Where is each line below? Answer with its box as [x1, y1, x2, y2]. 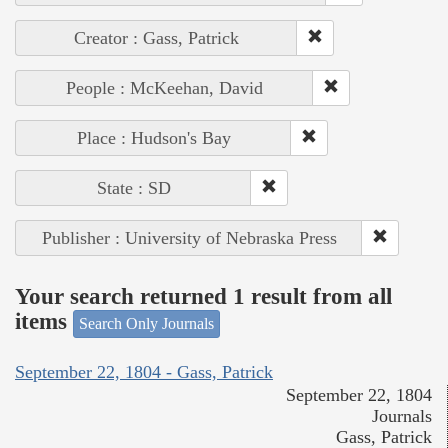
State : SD [96, 177, 171, 198]
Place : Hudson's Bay [76, 127, 231, 148]
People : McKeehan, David [66, 77, 263, 98]
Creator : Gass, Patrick [74, 27, 239, 48]
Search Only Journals [79, 314, 214, 332]
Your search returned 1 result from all [15, 284, 392, 310]
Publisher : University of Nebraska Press [41, 227, 337, 248]
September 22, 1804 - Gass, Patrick [15, 362, 273, 383]
